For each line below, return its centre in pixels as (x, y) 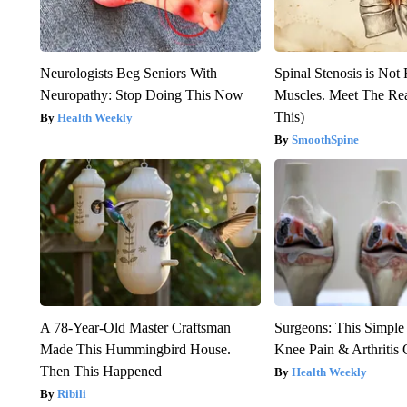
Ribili (71, 393)
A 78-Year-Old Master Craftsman (135, 327)
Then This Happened (100, 371)
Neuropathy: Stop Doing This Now (141, 94)
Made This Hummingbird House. (135, 349)
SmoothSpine (326, 139)
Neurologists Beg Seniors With (128, 73)
